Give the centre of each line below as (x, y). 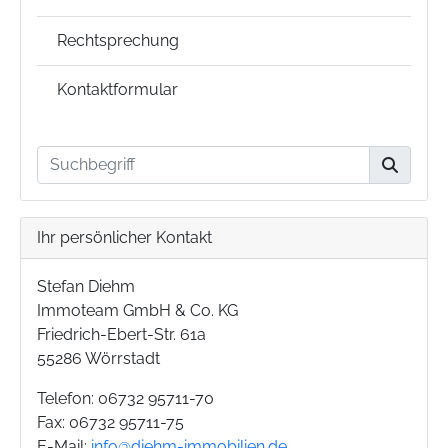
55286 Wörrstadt (98, 358)
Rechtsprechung (118, 40)
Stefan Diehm (86, 286)
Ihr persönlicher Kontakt (124, 237)
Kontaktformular (117, 89)
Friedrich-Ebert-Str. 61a (121, 334)
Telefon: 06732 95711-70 (125, 398)
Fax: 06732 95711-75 (110, 422)
